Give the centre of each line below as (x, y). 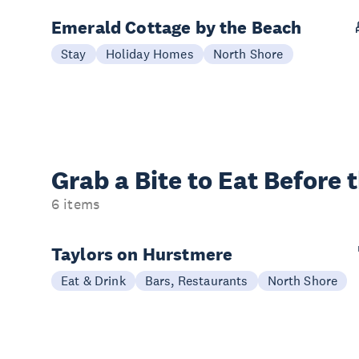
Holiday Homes (149, 54)
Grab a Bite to (135, 180)
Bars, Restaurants (196, 280)
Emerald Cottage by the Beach (177, 27)
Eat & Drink (93, 280)
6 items (76, 204)
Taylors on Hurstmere (142, 254)
